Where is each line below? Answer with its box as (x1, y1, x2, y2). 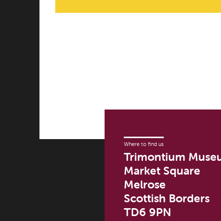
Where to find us (124, 141, 164, 148)
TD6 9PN (124, 205, 172, 220)
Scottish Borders (124, 191, 210, 206)
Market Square (124, 164, 201, 178)
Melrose (124, 178, 166, 192)
